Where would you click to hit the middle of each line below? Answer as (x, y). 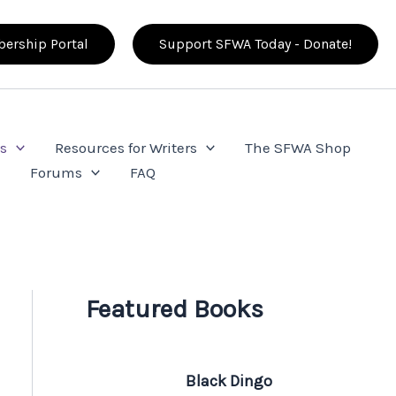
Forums (57, 172)
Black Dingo (229, 381)
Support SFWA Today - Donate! (255, 44)
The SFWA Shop (297, 147)
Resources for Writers (126, 147)
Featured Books (174, 308)
